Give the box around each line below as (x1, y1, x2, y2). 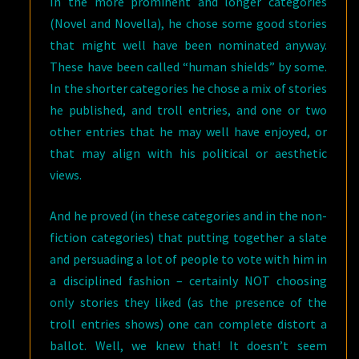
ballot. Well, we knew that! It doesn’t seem (50, 337, 327, 353)
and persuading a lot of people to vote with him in (50, 251, 327, 267)
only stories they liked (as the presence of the (50, 294, 327, 310)
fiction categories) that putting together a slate (50, 229, 327, 245)
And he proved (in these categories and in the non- (50, 208, 327, 224)
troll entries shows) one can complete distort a (50, 316, 327, 332)
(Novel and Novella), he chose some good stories (50, 15, 327, 31)
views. (50, 167, 83, 183)
